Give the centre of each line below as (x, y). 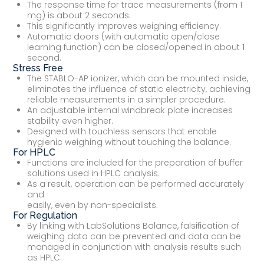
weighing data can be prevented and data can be (134, 236)
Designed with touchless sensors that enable (122, 131)
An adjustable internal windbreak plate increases (130, 110)
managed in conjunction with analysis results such (134, 247)
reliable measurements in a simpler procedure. (127, 99)
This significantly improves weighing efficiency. (124, 26)
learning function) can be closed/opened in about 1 (136, 47)
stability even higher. (70, 121)
